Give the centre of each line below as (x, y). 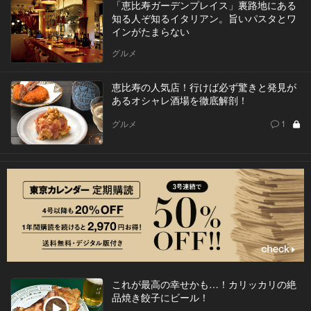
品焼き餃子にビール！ (160, 297)
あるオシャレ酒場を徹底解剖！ (179, 100)
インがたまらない (150, 32)
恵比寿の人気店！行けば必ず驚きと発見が (204, 87)
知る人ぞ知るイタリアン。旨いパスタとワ (204, 18)
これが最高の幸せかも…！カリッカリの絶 (204, 284)
